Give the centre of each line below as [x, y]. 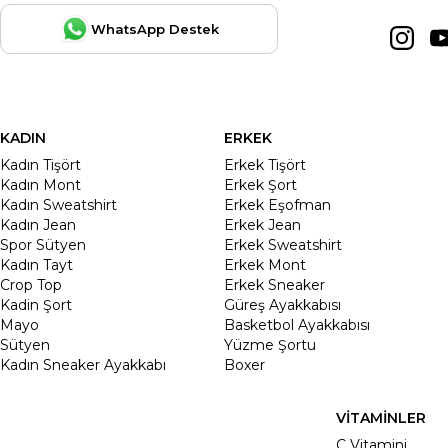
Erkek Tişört [265, 165]
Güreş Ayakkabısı [282, 305]
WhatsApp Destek [155, 29]
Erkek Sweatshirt [283, 245]
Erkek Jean [262, 225]
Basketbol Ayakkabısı [297, 325]
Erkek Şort [260, 185]
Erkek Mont [265, 265]
